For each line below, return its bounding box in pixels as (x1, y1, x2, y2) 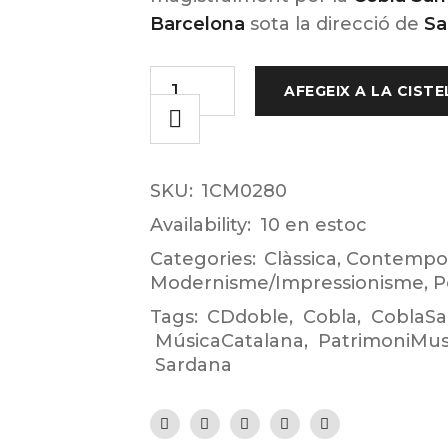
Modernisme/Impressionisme (149, 272, 424, 294)
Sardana (154, 354, 232, 376)
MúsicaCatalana (154, 330, 304, 352)
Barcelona (149, 13, 245, 35)
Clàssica (263, 248, 337, 270)
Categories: (149, 248, 256, 270)
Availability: (149, 214, 251, 236)
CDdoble (206, 306, 289, 328)
